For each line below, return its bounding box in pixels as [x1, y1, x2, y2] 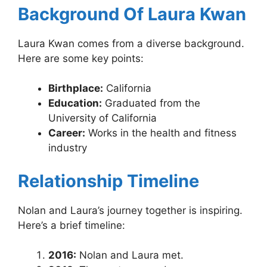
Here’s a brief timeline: [18, 219, 125, 231]
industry [48, 142, 87, 154]
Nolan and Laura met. [76, 249, 184, 262]
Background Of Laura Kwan [18, 3, 246, 24]
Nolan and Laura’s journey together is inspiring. [18, 204, 243, 216]
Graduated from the [102, 97, 200, 110]
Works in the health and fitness [85, 127, 237, 139]
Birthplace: [48, 82, 103, 95]
